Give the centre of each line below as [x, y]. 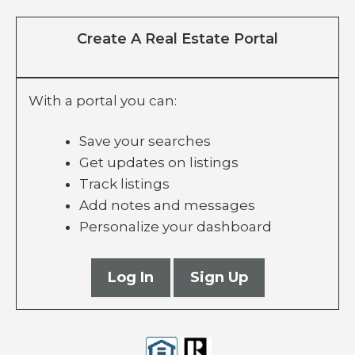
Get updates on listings [159, 163]
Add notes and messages [167, 206]
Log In [130, 277]
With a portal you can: [103, 101]
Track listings [124, 184]
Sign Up [219, 277]
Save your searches [145, 141]
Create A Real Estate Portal [177, 39]
